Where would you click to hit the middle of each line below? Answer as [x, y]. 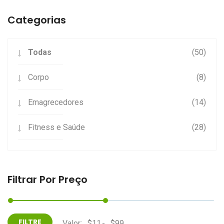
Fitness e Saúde [56, 127]
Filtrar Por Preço [47, 179]
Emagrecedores [56, 102]
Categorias [37, 20]
